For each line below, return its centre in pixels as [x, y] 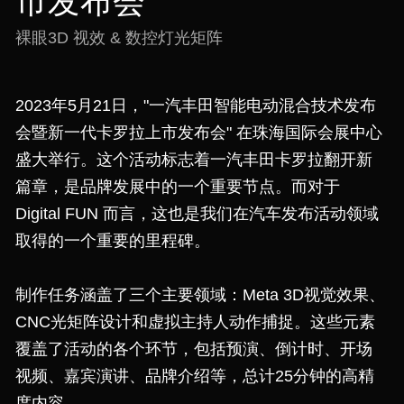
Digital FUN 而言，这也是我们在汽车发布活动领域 [197, 214]
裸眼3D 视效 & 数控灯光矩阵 [119, 38]
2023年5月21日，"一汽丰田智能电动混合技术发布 [195, 106]
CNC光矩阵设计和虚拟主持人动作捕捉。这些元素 [195, 322]
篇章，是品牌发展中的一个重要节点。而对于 [177, 187]
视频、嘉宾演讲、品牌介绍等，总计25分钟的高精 [194, 376]
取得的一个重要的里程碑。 [112, 241]
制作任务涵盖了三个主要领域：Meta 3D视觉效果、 [200, 295]
